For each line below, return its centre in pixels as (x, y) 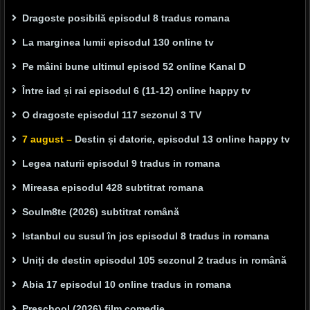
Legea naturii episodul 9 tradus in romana (121, 164)
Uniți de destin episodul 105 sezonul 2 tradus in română (154, 261)
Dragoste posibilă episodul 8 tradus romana (126, 18)
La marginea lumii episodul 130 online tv (118, 43)
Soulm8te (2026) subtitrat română (101, 212)
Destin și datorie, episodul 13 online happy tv (181, 139)
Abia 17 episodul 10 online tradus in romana (127, 285)
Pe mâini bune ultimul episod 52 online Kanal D (134, 67)
